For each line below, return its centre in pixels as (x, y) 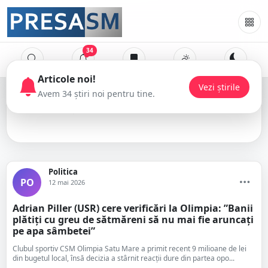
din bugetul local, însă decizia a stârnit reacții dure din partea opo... (124, 258)
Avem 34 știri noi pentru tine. (96, 94)
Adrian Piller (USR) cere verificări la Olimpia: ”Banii (133, 208)
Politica (63, 172)
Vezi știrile (219, 87)
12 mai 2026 (67, 182)
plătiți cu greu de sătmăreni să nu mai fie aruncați (133, 220)
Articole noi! (67, 79)
